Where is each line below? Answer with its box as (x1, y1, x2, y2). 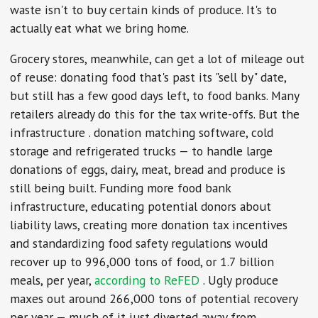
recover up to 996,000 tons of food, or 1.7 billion (10, 253, 275, 270)
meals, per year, (10, 272, 95, 289)
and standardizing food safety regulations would (10, 235, 268, 252)
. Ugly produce (203, 272, 279, 289)
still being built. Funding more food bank (10, 180, 231, 197)
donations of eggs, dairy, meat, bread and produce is (10, 161, 286, 178)
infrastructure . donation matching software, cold (10, 124, 274, 141)
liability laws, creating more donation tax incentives (10, 216, 288, 234)
